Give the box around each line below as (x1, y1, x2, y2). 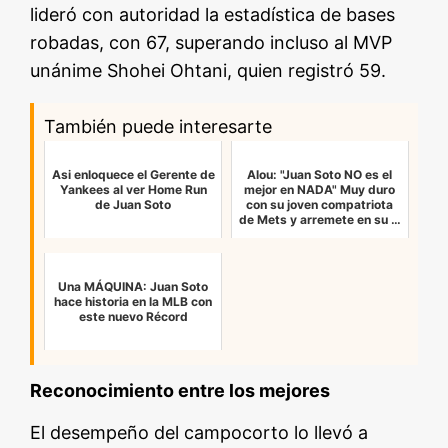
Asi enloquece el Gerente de (51, 167, 215, 183)
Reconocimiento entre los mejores (30, 380, 331, 402)
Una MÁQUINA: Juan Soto (58, 279, 209, 295)
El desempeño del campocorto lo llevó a (30, 422, 369, 444)
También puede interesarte (44, 116, 273, 138)
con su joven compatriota (246, 197, 394, 213)
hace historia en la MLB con (54, 294, 213, 310)
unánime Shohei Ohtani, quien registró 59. (30, 60, 387, 82)
